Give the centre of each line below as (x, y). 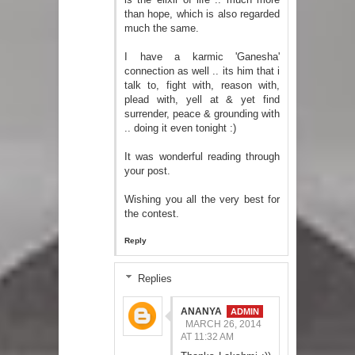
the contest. (152, 214)
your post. (147, 171)
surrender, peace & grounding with (202, 114)
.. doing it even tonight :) (180, 128)
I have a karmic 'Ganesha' (202, 57)
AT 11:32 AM (207, 336)
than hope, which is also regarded (202, 14)
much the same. (162, 29)
